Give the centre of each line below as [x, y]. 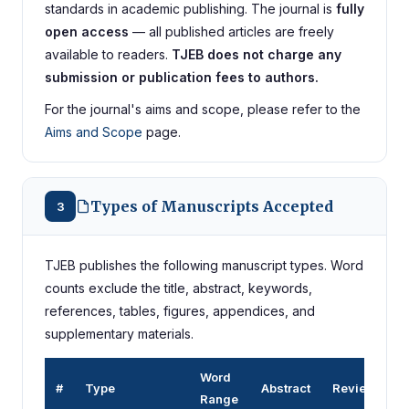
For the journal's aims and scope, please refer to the [203, 109]
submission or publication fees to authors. [182, 77]
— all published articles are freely [231, 31]
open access [87, 31]
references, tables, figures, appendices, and [180, 311]
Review [354, 388]
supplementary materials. [119, 334]
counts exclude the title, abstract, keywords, [178, 288]
